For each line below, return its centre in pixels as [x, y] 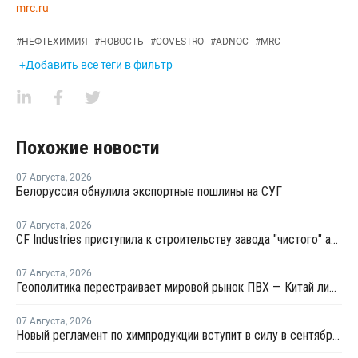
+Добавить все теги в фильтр [96, 64]
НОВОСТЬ [122, 41]
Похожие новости [88, 147]
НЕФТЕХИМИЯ [55, 41]
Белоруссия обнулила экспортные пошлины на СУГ [149, 191]
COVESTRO [180, 41]
